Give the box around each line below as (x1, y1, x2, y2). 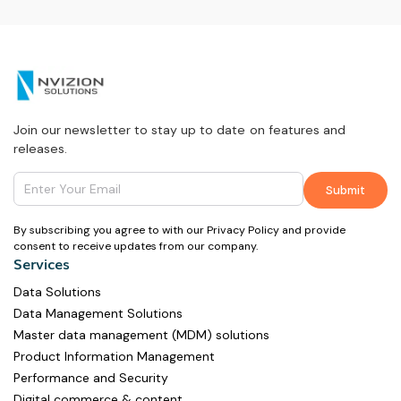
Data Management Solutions (13, 305, 183, 322)
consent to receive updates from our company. (13, 239, 258, 254)
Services (13, 252, 70, 275)
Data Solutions (13, 284, 101, 301)
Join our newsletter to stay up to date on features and (13, 122, 346, 139)
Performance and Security (13, 370, 168, 387)
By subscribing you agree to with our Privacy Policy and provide (13, 223, 346, 238)
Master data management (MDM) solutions (13, 327, 269, 344)
